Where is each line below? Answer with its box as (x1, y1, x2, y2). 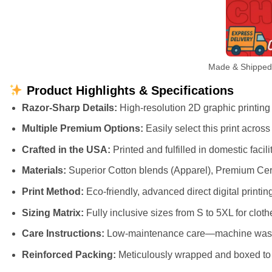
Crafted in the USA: (21, 144, 110, 155)
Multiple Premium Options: (21, 123, 143, 134)
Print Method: (21, 186, 84, 197)
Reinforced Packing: (21, 249, 116, 260)
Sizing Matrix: (21, 207, 84, 218)
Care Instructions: (21, 228, 104, 239)
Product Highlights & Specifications (22, 83, 234, 97)
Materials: (21, 165, 66, 176)
